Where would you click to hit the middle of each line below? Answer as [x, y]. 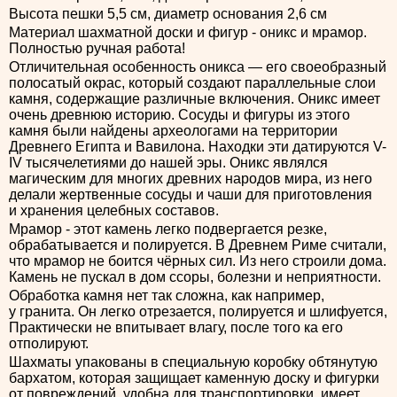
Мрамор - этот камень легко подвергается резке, [168, 229]
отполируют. [49, 343]
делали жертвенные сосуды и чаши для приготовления [191, 195]
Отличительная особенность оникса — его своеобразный [198, 67]
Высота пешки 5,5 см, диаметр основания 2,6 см [168, 14]
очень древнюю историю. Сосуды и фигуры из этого [179, 115]
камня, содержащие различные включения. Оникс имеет [195, 99]
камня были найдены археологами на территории [173, 131]
